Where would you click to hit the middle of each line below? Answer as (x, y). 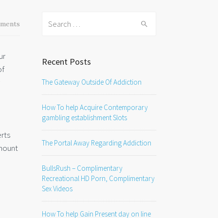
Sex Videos (57, 189)
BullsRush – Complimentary (82, 168)
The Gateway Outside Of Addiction (92, 82)
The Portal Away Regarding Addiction (97, 143)
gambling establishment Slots (84, 118)
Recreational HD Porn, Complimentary (98, 178)
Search (53, 18)
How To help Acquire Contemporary (95, 107)
